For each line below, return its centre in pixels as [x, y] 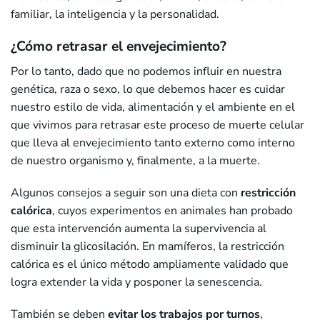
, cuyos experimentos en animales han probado [172, 211]
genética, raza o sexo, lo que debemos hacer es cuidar [148, 90]
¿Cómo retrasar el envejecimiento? [119, 47]
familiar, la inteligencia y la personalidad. [115, 15]
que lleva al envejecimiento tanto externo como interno [153, 143]
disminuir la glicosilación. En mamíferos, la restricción [147, 247]
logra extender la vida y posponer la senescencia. [136, 282]
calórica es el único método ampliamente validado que [150, 265]
